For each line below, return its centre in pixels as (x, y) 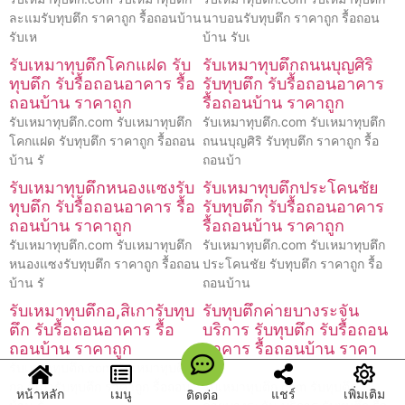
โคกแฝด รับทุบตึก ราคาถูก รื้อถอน (102, 140)
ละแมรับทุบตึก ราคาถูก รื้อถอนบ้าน (105, 17)
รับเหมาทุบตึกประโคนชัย (291, 187)
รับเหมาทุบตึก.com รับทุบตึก (280, 386)
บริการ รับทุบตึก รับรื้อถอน (295, 329)
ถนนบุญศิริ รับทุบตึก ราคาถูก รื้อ (291, 140)
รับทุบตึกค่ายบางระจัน (281, 310)
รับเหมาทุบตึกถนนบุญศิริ (288, 64)
